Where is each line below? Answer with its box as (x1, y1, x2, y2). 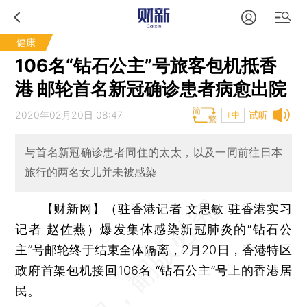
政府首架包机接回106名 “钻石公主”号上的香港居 (15, 262, 292, 278)
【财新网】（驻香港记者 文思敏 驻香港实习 (40, 201, 292, 216)
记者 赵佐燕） (15, 221, 101, 236)
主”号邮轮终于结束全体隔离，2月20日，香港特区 (15, 242, 292, 257)
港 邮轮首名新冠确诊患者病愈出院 (15, 78, 287, 99)
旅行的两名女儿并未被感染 (24, 165, 156, 180)
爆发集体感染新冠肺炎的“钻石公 (100, 221, 292, 236)
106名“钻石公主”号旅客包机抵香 (15, 55, 278, 76)
